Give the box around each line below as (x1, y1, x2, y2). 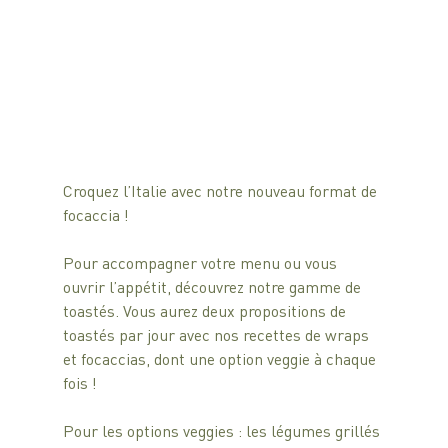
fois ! (62, 372, 101, 394)
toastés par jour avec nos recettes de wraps (62, 324, 373, 346)
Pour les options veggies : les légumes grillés (62, 420, 384, 442)
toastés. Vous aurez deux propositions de (62, 300, 350, 322)
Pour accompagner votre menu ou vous (62, 252, 341, 274)
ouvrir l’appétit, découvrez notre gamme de (62, 276, 365, 298)
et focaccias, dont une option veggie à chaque (62, 348, 380, 370)
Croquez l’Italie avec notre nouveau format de (62, 180, 381, 202)
